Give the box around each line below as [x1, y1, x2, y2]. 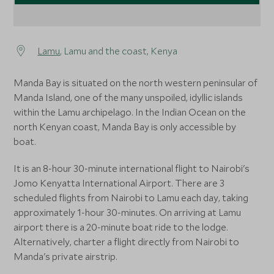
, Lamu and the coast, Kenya [60, 45, 178, 57]
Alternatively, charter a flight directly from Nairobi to [13, 235, 240, 248]
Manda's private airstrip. [13, 250, 118, 263]
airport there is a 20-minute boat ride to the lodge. [13, 221, 229, 234]
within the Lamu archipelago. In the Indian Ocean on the [13, 106, 246, 119]
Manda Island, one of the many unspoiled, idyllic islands [13, 91, 243, 104]
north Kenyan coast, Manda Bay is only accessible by [13, 120, 237, 133]
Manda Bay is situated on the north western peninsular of [13, 76, 258, 89]
